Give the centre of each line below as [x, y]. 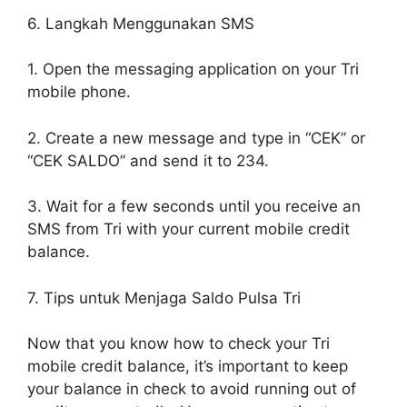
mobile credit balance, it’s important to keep [188, 366]
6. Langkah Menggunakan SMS [141, 23]
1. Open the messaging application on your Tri [193, 69]
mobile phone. [79, 92]
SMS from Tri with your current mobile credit [189, 229]
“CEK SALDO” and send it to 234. [148, 160]
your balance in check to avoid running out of [192, 389]
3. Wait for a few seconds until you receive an [194, 206]
